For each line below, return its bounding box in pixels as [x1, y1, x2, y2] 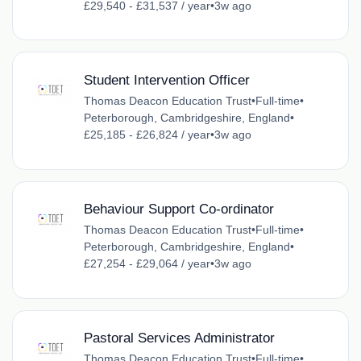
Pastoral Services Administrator [83, 330, 275, 346]
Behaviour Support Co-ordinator [83, 201, 274, 218]
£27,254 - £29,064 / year [83, 257, 210, 271]
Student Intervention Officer [83, 72, 250, 88]
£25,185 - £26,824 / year [83, 127, 210, 141]
